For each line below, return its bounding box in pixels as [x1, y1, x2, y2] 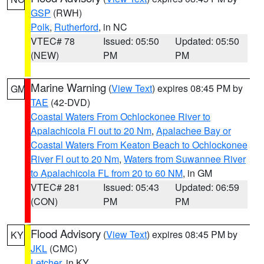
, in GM [183, 166, 212, 180]
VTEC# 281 [31, 180, 80, 194]
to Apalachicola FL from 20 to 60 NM [31, 166, 183, 180]
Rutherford [54, 20, 98, 34]
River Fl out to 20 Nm [31, 152, 119, 166]
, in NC [98, 20, 127, 34]
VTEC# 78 [31, 34, 75, 48]
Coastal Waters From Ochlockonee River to [31, 110, 210, 123]
